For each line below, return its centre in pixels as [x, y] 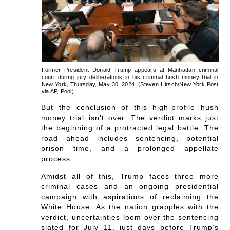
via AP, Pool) [57, 92]
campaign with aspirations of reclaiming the [130, 197]
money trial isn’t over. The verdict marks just [130, 118]
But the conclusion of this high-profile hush [130, 108]
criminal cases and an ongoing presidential [130, 187]
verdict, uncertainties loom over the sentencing [130, 217]
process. [57, 159]
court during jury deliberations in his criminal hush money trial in [130, 77]
